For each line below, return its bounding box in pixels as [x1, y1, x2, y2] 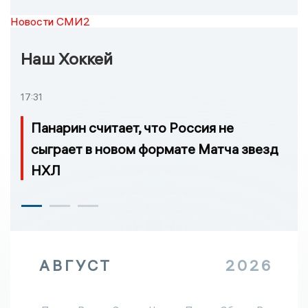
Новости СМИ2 [10, 14, 90, 28]
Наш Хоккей [21, 47, 113, 69]
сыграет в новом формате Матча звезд [31, 140, 278, 157]
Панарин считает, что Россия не [31, 118, 234, 136]
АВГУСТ [39, 255, 112, 275]
